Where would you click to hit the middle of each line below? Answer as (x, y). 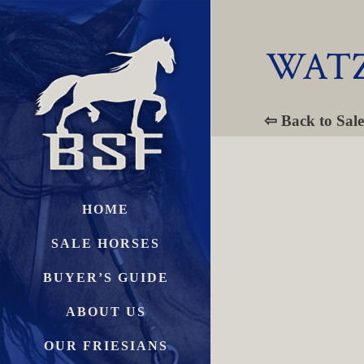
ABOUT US (106, 311)
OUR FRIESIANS (106, 345)
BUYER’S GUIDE (106, 277)
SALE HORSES (106, 243)
